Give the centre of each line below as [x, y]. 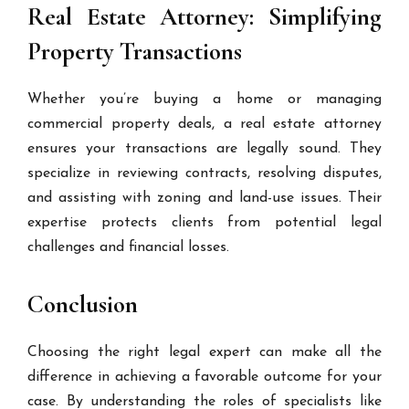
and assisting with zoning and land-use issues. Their [204, 198]
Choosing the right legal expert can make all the [204, 352]
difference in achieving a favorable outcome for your [204, 377]
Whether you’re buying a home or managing [204, 100]
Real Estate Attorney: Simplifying [204, 17]
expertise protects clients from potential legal [204, 223]
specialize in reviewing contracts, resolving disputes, [204, 173]
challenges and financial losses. [129, 247]
